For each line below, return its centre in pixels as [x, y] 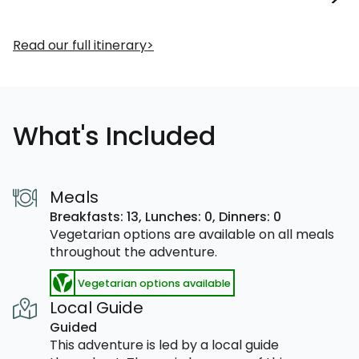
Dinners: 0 [250, 217]
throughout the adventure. [133, 252]
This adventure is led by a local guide [164, 345]
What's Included [114, 136]
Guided [73, 327]
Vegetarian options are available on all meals [192, 234]
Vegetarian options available [154, 283]
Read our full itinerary [80, 45]
